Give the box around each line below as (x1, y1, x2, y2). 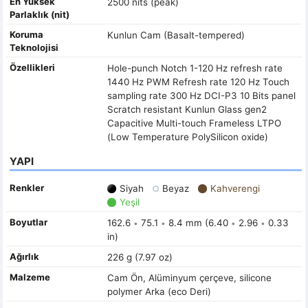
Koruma (10, 28, 43, 40)
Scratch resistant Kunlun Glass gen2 (107, 103, 267, 115)
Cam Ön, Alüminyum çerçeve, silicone (107, 272, 272, 283)
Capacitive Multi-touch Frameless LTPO (107, 117, 281, 129)
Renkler (10, 181, 44, 193)
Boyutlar (10, 216, 47, 228)
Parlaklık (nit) (10, 8, 69, 20)
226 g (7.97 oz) (107, 251, 173, 263)
